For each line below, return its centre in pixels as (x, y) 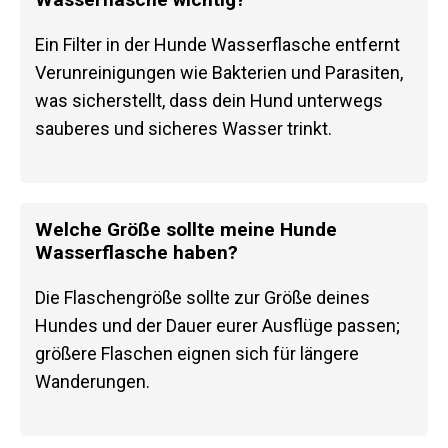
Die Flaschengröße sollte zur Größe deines (202, 298)
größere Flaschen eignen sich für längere (197, 354)
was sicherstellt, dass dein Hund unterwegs (209, 100)
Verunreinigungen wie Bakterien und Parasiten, (219, 72)
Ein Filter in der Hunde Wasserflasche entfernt (217, 44)
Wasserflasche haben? (136, 253)
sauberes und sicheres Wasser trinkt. (183, 128)
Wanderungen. (92, 382)
